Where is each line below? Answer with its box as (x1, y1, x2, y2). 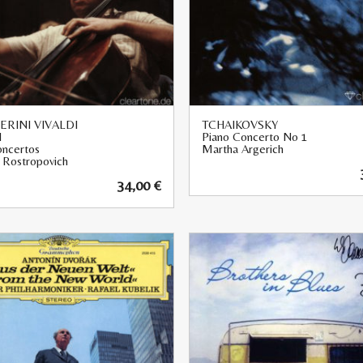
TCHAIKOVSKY (202, 117, 278, 131)
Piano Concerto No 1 (202, 129, 308, 143)
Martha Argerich (202, 141, 284, 156)
